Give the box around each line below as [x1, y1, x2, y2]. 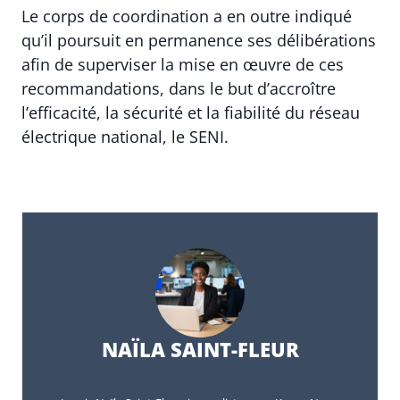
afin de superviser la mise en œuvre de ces [21, 54, 344, 76]
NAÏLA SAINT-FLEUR [101, 336, 299, 363]
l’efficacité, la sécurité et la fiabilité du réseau [21, 102, 360, 124]
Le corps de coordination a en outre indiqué [21, 5, 352, 28]
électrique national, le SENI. [21, 126, 229, 148]
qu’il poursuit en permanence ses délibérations [21, 29, 376, 52]
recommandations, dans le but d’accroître [21, 78, 336, 100]
